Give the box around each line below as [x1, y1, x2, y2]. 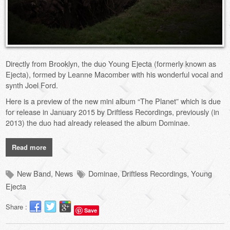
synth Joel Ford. [6, 79, 59, 90]
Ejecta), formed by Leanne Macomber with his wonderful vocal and [6, 68, 223, 80]
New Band [17, 167, 51, 179]
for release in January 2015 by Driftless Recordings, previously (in [6, 106, 220, 117]
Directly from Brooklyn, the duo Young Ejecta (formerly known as [6, 57, 217, 69]
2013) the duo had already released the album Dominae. [6, 117, 190, 128]
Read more [12, 142, 47, 152]
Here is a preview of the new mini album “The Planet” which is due [6, 95, 221, 106]
